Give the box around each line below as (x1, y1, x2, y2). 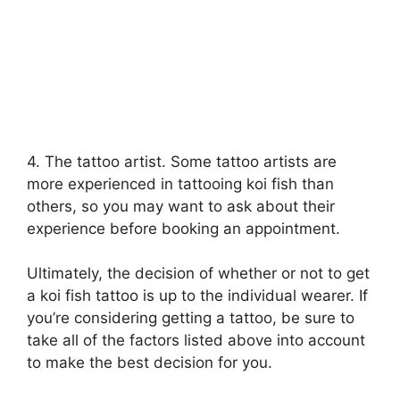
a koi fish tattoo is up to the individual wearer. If (27, 287, 368, 305)
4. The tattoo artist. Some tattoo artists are (27, 152, 337, 171)
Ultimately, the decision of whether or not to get (27, 264, 370, 283)
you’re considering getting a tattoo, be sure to (27, 309, 354, 328)
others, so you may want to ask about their (27, 196, 335, 215)
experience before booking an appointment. (27, 219, 340, 237)
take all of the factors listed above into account (27, 331, 365, 350)
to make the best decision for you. (27, 354, 272, 372)
